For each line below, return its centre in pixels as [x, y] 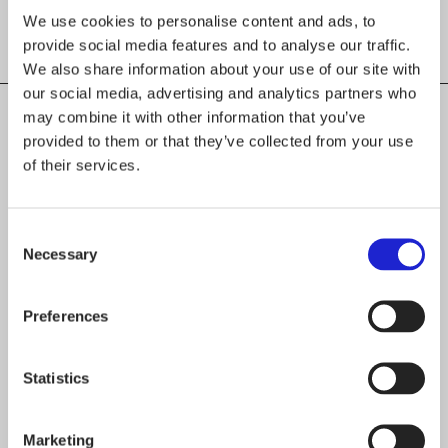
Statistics [56, 377]
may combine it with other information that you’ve [194, 116]
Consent [35, 233]
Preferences [66, 315]
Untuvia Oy [224, 387]
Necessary [60, 253]
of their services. [81, 164]
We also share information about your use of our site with [222, 68]
